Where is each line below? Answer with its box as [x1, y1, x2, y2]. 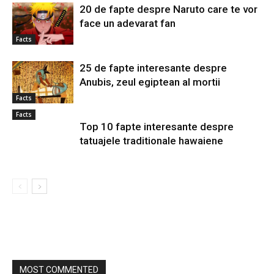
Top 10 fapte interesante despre [80, 120, 234, 133]
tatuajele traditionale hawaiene [80, 135, 223, 147]
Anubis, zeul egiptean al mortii [80, 76, 220, 89]
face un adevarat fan [80, 17, 176, 30]
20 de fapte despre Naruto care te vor [80, 3, 257, 16]
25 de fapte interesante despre [80, 62, 227, 75]
